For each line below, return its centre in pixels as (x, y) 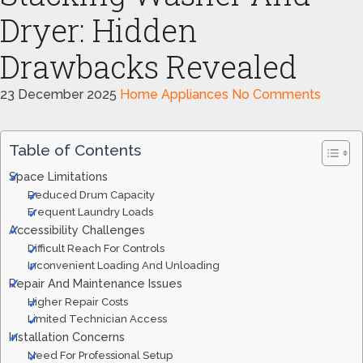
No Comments (276, 94)
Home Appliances (174, 94)
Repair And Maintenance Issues (96, 283)
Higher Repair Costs (77, 302)
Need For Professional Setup (100, 355)
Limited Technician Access (97, 319)
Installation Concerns (67, 337)
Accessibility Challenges (77, 230)
